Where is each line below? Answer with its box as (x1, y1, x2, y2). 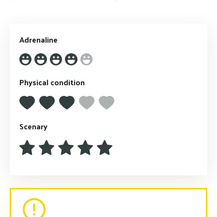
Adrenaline (19, 32, 58, 47)
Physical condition (19, 75, 85, 90)
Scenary (19, 119, 47, 134)
